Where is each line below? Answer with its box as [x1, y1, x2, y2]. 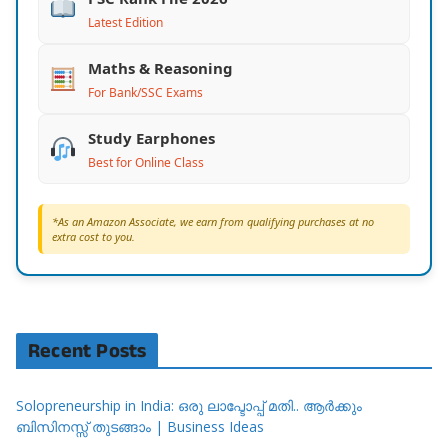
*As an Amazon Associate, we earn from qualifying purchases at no [52, 213, 374, 229]
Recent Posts [28, 336, 147, 365]
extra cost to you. [52, 228, 135, 244]
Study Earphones [88, 127, 216, 148]
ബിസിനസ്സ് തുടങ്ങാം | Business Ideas [16, 416, 264, 436]
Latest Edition [88, 13, 164, 31]
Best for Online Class [88, 153, 205, 171]
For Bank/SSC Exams [88, 83, 204, 101]
